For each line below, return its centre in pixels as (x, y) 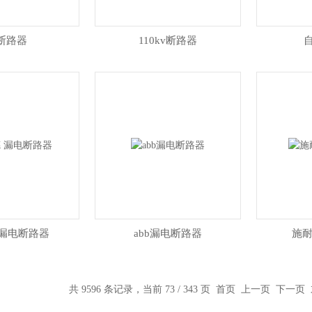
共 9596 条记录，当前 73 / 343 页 (142, 289)
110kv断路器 (168, 40)
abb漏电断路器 (168, 233)
